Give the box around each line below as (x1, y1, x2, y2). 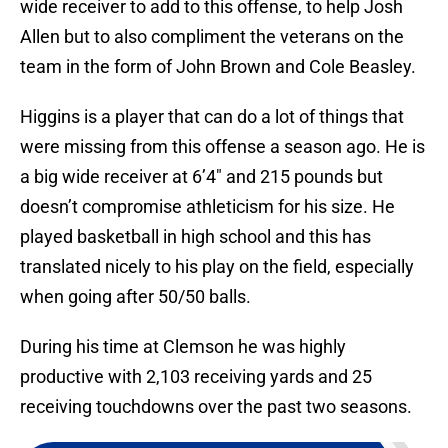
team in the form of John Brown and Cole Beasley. (20, 56, 416, 78)
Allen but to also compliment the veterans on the (20, 26, 404, 48)
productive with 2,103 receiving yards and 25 (20, 366, 372, 388)
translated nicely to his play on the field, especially (20, 256, 414, 278)
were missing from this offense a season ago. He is (20, 136, 425, 158)
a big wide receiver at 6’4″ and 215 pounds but (20, 166, 383, 188)
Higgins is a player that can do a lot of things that (20, 106, 404, 128)
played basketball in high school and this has (20, 226, 371, 248)
